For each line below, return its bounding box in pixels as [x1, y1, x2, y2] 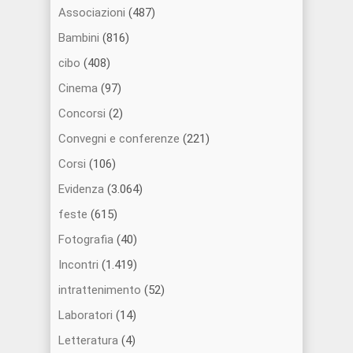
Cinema [58, 80, 98, 95]
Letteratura [58, 333, 118, 347]
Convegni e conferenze [58, 131, 180, 146]
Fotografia [58, 232, 113, 247]
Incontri [58, 257, 98, 272]
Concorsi [58, 106, 106, 121]
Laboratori [58, 307, 113, 322]
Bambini [58, 30, 99, 45]
